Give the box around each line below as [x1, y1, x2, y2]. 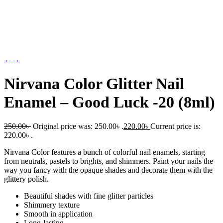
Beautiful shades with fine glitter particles [24, 192, 153, 201]
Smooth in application [24, 210, 93, 219]
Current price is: [150, 122, 201, 131]
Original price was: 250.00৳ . [33, 122, 123, 131]
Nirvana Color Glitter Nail [4, 74, 184, 93]
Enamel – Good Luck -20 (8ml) [4, 93, 215, 111]
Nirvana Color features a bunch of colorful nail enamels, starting [4, 148, 205, 157]
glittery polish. [4, 175, 49, 184]
